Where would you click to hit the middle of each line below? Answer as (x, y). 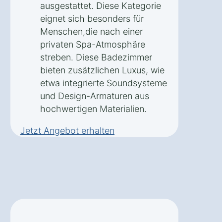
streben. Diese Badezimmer (96, 57)
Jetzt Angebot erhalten (67, 130)
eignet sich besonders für (92, 18)
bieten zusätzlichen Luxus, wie (102, 70)
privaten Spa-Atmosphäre (93, 44)
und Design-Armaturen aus (95, 96)
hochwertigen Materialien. (93, 109)
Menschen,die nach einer (91, 31)
